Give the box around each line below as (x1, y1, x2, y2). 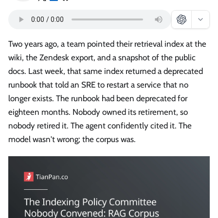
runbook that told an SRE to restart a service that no (8, 80, 188, 90)
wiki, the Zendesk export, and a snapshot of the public (8, 53, 196, 63)
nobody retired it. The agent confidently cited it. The (8, 121, 192, 131)
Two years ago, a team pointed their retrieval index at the (8, 39, 206, 49)
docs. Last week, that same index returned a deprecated (8, 66, 203, 76)
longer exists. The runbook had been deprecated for (8, 93, 187, 104)
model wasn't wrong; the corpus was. (8, 134, 136, 145)
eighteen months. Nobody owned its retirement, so (8, 107, 188, 117)
